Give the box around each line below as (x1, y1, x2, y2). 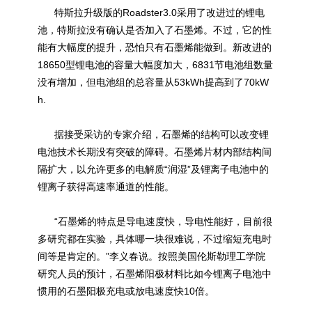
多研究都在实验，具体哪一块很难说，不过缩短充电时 (38, 233, 272, 244)
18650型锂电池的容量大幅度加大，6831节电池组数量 (38, 59, 273, 70)
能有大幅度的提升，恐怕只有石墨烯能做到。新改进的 (38, 42, 272, 53)
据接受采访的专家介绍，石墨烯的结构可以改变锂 (38, 129, 269, 140)
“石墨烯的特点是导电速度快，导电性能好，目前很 (38, 216, 272, 227)
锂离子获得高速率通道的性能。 (38, 181, 174, 192)
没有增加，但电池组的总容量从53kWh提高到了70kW (38, 77, 269, 88)
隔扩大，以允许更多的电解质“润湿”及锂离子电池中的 (38, 164, 269, 175)
